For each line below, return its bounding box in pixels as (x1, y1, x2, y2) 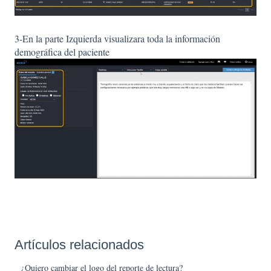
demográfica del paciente (15, 45, 109, 58)
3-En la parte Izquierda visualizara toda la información (15, 31, 220, 45)
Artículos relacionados (15, 237, 144, 253)
